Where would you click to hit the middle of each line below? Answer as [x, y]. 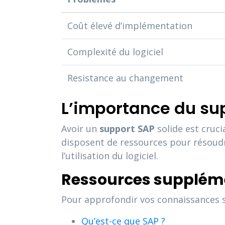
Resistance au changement [125, 78]
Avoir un [80, 128]
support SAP [127, 128]
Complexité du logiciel [115, 51]
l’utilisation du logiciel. [110, 155]
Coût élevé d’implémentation [130, 25]
